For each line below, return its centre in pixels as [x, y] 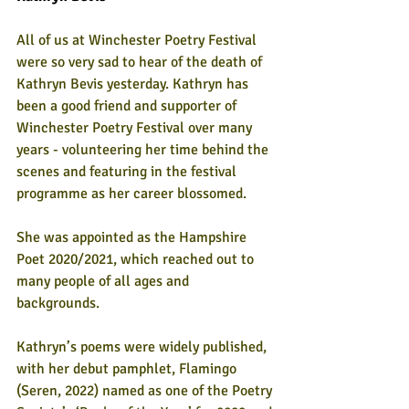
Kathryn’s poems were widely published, [143, 347]
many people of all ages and [105, 281]
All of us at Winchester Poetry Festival [138, 40]
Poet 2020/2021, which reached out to [137, 259]
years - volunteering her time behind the [144, 150]
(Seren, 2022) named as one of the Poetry [146, 391]
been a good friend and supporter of [128, 106]
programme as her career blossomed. [131, 194]
